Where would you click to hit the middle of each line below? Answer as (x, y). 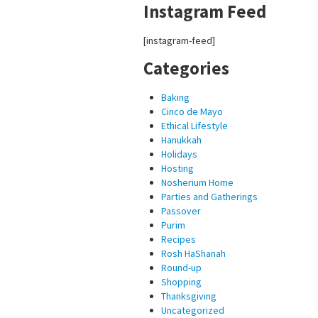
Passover (181, 210)
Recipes (179, 239)
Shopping (181, 281)
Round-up (181, 267)
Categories (186, 68)
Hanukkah (181, 139)
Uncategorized (193, 310)
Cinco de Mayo (192, 111)
